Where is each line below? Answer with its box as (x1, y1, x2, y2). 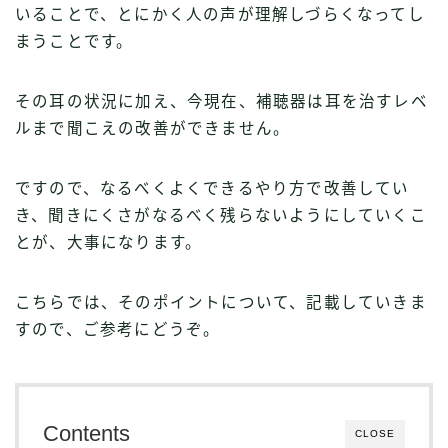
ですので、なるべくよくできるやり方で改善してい (15, 180, 410, 198)
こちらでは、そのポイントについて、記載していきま (15, 294, 427, 312)
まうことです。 (15, 33, 134, 51)
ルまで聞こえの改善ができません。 (15, 120, 291, 138)
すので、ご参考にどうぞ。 (15, 321, 221, 339)
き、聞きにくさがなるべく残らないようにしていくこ (15, 207, 427, 225)
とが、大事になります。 (15, 234, 203, 252)
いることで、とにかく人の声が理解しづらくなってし (15, 6, 425, 24)
